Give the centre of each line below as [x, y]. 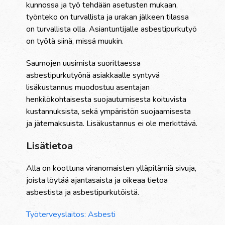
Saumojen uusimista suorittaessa [84, 64]
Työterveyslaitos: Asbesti [71, 215]
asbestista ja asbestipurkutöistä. [83, 193]
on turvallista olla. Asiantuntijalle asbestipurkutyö [112, 29]
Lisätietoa [50, 146]
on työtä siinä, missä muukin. [75, 41]
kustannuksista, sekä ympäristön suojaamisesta [109, 112]
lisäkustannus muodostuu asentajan [88, 88]
